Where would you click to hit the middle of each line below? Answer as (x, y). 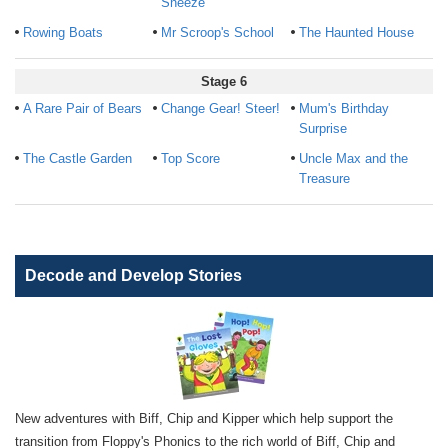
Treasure (324, 178)
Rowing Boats (63, 32)
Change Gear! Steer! (220, 108)
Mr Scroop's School (217, 32)
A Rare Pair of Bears (82, 108)
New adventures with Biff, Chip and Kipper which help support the (204, 418)
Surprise (322, 128)
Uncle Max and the (353, 158)
